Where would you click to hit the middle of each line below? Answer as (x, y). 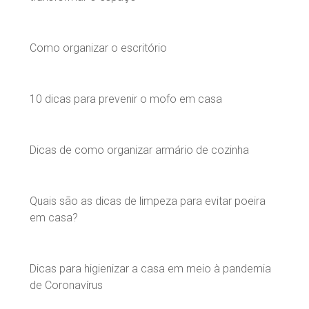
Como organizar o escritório (98, 48)
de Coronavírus (66, 285)
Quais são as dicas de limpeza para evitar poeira (148, 201)
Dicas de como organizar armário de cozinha (139, 150)
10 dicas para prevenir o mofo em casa (126, 99)
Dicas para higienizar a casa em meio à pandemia (150, 268)
